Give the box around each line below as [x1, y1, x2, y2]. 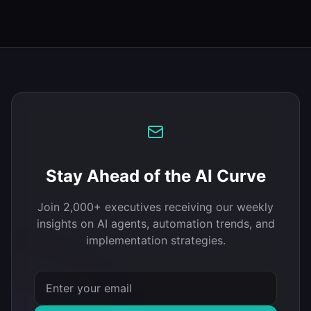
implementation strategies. [85, 233, 226, 247]
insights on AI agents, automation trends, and [36, 217, 275, 230]
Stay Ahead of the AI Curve [45, 166, 266, 186]
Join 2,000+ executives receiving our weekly [37, 200, 274, 214]
